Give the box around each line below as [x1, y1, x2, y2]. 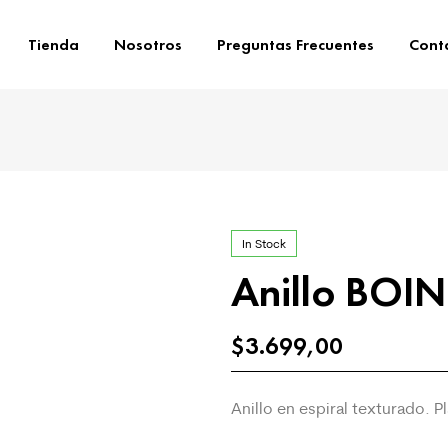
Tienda [27, 34, 79, 54]
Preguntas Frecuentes [217, 34, 375, 54]
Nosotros [113, 34, 182, 54]
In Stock [241, 235, 286, 251]
